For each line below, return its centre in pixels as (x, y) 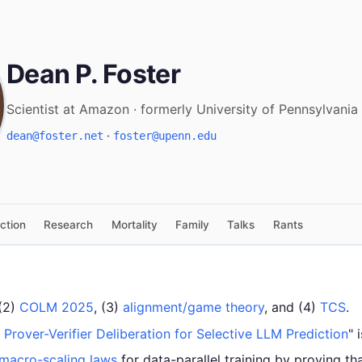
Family (193, 224)
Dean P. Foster (94, 74)
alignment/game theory (194, 307)
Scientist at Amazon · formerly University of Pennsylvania (182, 109)
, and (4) (292, 307)
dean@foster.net (55, 136)
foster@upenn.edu (165, 136)
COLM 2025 (57, 307)
